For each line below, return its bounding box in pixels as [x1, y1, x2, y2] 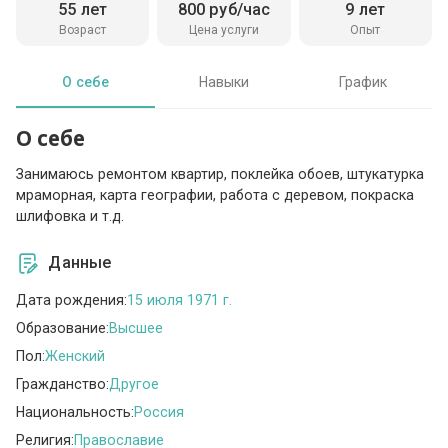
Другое [109, 375, 160, 392]
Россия [134, 403, 185, 420]
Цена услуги [189, 22, 259, 37]
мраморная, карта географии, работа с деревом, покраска [16, 187, 415, 204]
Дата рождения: [16, 291, 128, 308]
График [338, 73, 387, 90]
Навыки [199, 73, 249, 90]
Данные [48, 253, 112, 273]
